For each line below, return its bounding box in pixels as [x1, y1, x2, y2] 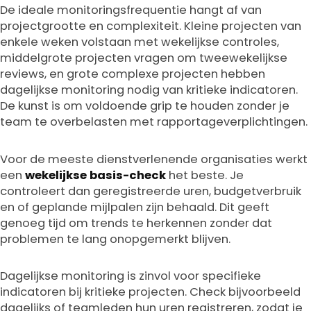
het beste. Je [166, 167, 244, 183]
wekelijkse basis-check [25, 167, 166, 183]
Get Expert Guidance [18, 4, 142, 21]
